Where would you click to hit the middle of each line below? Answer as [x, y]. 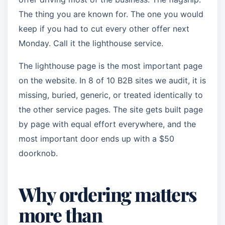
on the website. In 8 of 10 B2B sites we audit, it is [112, 80]
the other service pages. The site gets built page [111, 109]
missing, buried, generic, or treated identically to [111, 95]
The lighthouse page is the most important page [110, 66]
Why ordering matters [108, 194]
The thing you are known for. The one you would [111, 14]
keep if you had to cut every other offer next [104, 29]
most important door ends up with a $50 [96, 139]
